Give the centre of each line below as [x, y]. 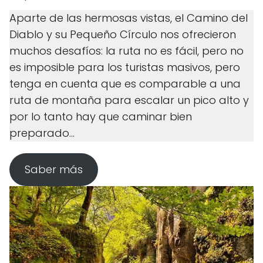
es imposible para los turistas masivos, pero [125, 67]
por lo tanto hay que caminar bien [101, 116]
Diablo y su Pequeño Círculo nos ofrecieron [123, 34]
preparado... [42, 133]
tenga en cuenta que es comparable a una [125, 83]
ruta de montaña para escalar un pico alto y [129, 100]
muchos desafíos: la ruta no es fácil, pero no [127, 50]
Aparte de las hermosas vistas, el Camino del [129, 18]
